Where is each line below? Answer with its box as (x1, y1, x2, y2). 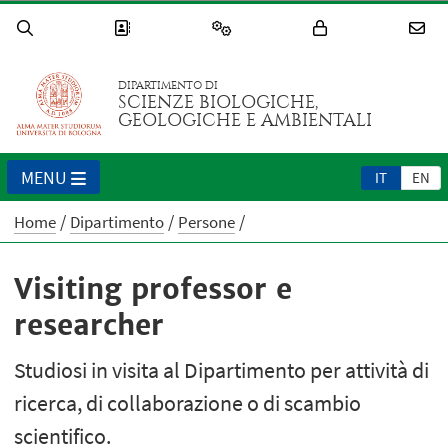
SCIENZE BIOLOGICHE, (118, 92, 319, 114)
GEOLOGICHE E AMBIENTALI (118, 110, 373, 132)
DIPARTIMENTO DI (118, 79, 219, 93)
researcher (14, 307, 165, 344)
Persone (178, 211, 236, 234)
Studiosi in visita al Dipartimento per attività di (14, 356, 430, 385)
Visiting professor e (14, 271, 293, 308)
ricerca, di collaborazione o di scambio (14, 389, 362, 418)
